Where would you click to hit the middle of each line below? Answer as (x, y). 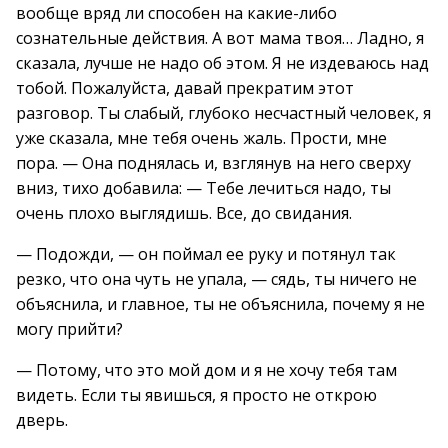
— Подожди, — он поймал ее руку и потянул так (206, 254)
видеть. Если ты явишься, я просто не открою (196, 395)
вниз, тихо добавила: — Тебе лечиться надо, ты (203, 188)
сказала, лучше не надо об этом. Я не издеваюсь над (222, 63)
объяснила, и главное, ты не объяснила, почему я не (220, 304)
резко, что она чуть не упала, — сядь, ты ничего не (216, 279)
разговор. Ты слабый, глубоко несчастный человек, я (223, 113)
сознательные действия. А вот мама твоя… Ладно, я (220, 38)
